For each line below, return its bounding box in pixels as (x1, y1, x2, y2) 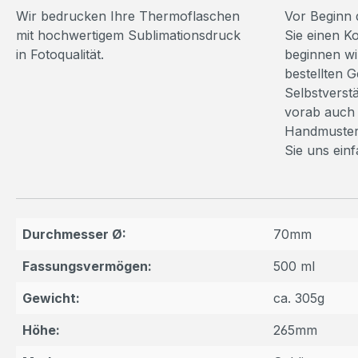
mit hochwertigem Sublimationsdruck (16, 27, 241, 44)
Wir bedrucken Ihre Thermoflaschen (16, 8, 240, 25)
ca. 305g (273, 290, 324, 307)
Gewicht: (22, 290, 80, 307)
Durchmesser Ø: (22, 226, 126, 243)
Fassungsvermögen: (22, 258, 152, 275)
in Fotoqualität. (16, 46, 104, 63)
